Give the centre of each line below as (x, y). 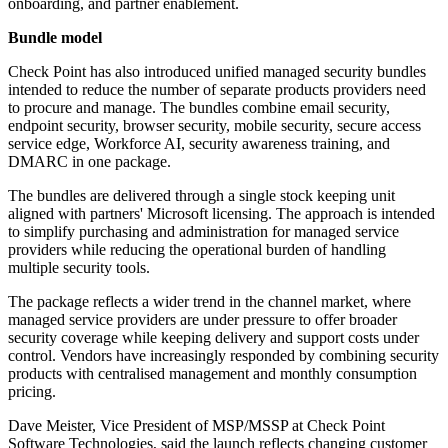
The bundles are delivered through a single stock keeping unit (201, 196)
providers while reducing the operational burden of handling (197, 250)
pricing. (32, 392)
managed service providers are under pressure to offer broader (202, 320)
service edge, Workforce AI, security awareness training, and (199, 144)
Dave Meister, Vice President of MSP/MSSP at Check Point (196, 426)
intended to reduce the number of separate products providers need (217, 90)
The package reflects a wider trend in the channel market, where (209, 302)
